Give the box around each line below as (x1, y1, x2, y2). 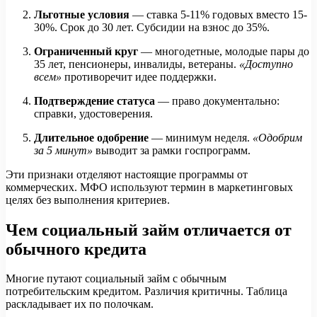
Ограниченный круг (34, 45, 141, 57)
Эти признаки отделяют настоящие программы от (6, 168, 248, 180)
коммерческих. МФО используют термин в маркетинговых (6, 180, 293, 193)
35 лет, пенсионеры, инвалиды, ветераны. (34, 57, 239, 70)
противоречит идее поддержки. (62, 70, 217, 83)
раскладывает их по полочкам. (6, 298, 154, 311)
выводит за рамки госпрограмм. (93, 144, 250, 156)
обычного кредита (6, 239, 146, 258)
